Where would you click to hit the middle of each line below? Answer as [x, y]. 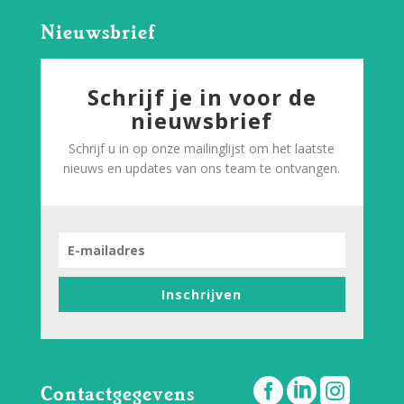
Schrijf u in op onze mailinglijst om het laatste [202, 148]
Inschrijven [202, 294]
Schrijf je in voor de [202, 96]
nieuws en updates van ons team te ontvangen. [202, 168]
